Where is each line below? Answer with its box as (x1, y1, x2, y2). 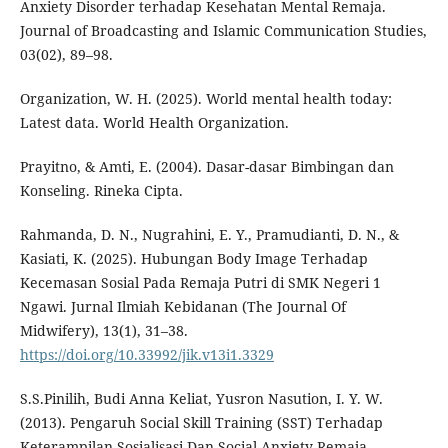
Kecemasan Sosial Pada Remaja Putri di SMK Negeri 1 (19, 273, 381, 293)
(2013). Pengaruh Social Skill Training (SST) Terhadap (19, 413, 383, 433)
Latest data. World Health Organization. (19, 113, 289, 133)
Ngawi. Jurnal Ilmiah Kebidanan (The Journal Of (19, 297, 346, 317)
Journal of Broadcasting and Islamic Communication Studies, (19, 21, 427, 41)
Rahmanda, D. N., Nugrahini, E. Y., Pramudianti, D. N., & (19, 225, 399, 245)
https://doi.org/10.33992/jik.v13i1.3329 (19, 345, 274, 365)
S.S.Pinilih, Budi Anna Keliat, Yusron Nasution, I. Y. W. (19, 389, 383, 409)
